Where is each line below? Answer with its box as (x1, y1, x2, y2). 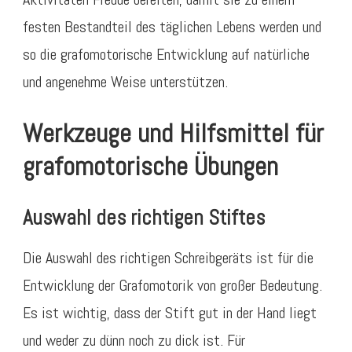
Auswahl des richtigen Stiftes (23, 204, 265, 232)
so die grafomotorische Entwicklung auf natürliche (23, 43, 310, 64)
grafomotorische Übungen (23, 149, 278, 184)
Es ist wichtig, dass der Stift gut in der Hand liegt (23, 302, 317, 324)
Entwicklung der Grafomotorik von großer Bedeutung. (23, 275, 322, 296)
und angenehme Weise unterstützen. (23, 71, 228, 92)
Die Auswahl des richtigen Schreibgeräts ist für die (23, 247, 313, 269)
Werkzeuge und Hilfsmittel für (23, 116, 324, 151)
